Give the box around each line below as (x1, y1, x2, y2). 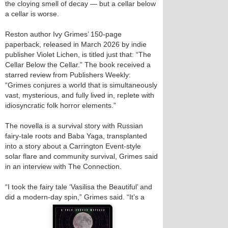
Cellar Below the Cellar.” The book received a (5, 61, 151, 69)
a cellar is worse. (5, 10, 59, 18)
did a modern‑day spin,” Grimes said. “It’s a (5, 193, 145, 201)
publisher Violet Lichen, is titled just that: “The (5, 50, 151, 59)
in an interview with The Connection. (5, 162, 122, 170)
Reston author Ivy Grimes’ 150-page (5, 30, 122, 38)
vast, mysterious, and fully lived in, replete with (5, 91, 154, 99)
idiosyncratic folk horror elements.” (5, 101, 116, 109)
